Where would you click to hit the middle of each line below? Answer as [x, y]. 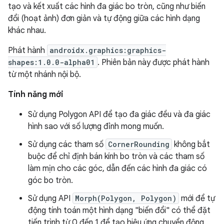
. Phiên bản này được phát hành [153, 62]
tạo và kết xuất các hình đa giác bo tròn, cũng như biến [107, 6]
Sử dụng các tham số [67, 144]
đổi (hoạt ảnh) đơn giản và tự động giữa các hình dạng [104, 18]
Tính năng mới [36, 94]
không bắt [191, 144]
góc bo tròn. [50, 180]
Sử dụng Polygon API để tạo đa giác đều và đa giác [119, 114]
